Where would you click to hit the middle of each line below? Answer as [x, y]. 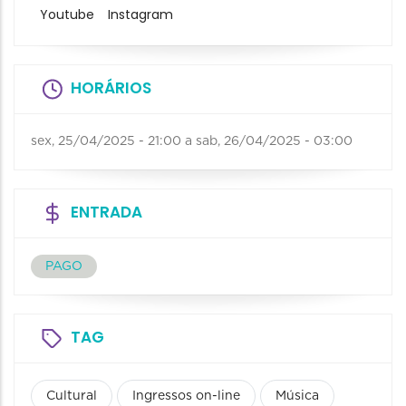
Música [297, 396]
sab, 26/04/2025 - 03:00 [274, 141]
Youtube [67, 15]
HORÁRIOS [111, 87]
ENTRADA [106, 212]
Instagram [140, 15]
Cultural [72, 396]
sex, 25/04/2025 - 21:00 [106, 141]
